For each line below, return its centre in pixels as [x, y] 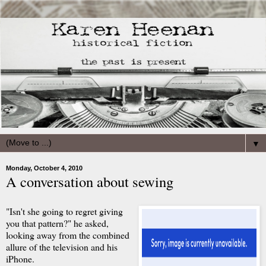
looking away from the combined [68, 235]
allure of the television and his [62, 247]
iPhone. [20, 259]
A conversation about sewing [90, 182]
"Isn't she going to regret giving [64, 211]
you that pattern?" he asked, [57, 223]
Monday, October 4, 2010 [44, 168]
